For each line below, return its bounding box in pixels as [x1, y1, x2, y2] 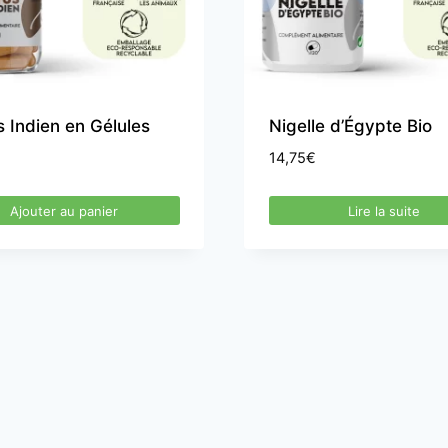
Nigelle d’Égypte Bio [268, 116, 432, 136]
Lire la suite [348, 202, 421, 219]
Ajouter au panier [9, 202, 118, 219]
